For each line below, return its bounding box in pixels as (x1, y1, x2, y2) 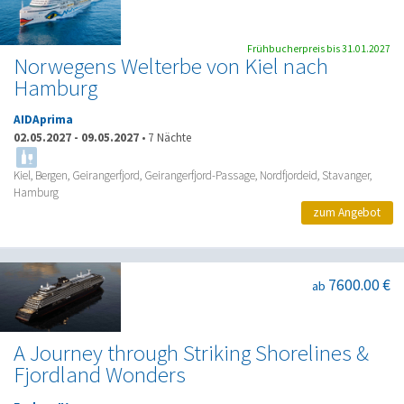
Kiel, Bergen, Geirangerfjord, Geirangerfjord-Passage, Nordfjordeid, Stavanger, (14, 167, 372, 183)
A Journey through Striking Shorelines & (14, 339, 369, 368)
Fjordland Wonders (14, 361, 186, 390)
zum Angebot (313, 205, 381, 221)
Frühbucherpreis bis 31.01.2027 (247, 42, 390, 56)
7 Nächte (148, 129, 191, 145)
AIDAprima (14, 112, 73, 128)
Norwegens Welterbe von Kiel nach (14, 52, 328, 81)
